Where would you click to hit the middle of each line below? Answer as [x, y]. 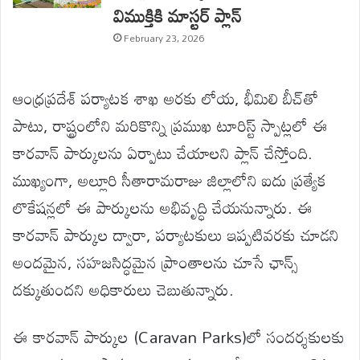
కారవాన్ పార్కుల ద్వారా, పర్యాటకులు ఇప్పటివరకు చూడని [176, 234]
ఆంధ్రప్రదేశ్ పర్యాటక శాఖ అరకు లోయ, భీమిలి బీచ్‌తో [166, 98]
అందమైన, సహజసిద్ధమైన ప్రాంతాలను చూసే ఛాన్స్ [156, 262]
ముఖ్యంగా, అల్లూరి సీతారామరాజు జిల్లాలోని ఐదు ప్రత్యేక [170, 180]
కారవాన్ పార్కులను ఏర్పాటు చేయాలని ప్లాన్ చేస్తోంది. [163, 152]
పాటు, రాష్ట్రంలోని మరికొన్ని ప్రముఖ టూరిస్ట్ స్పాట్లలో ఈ [170, 125]
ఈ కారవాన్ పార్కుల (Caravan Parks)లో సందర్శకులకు [179, 336]
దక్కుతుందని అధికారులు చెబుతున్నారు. [123, 289]
